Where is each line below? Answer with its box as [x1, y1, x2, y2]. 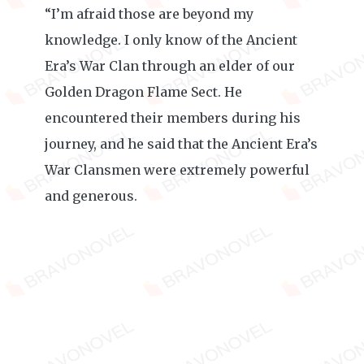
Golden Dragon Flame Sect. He [45, 84, 242, 100]
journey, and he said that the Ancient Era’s [45, 136, 318, 152]
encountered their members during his [45, 110, 301, 126]
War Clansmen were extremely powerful [45, 162, 310, 178]
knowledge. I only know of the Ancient [45, 32, 297, 48]
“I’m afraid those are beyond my [45, 6, 253, 22]
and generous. [45, 188, 137, 204]
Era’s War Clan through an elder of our [45, 58, 295, 74]
